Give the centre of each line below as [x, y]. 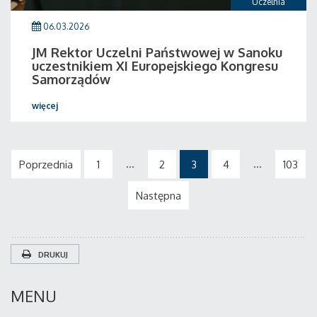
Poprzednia [46, 165]
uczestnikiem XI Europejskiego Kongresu [155, 66]
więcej [45, 106]
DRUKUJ [53, 255]
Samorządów [71, 79]
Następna [158, 196]
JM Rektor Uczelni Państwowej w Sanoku [157, 52]
